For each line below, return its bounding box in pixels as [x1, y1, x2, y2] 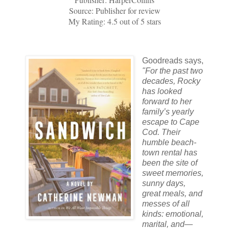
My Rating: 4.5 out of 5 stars [68, 15, 161, 27]
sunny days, [142, 178, 186, 188]
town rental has [142, 148, 197, 157]
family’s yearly [142, 107, 194, 116]
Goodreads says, [142, 56, 203, 65]
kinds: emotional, [142, 209, 203, 218]
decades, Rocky [142, 76, 200, 85]
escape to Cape [142, 117, 199, 126]
